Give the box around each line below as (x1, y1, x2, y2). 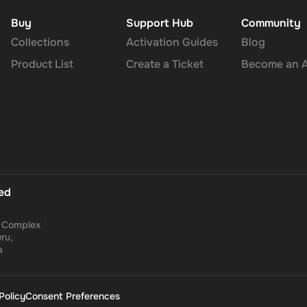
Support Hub (126, 16, 193, 30)
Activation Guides (126, 35, 218, 49)
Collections (11, 35, 69, 49)
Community (241, 16, 301, 30)
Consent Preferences (25, 290, 120, 302)
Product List (11, 57, 73, 71)
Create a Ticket (126, 57, 204, 71)
